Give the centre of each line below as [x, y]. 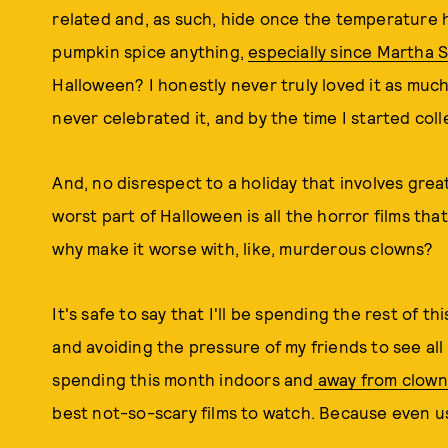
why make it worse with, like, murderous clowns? [242, 248]
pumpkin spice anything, [150, 51]
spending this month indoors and [183, 379]
